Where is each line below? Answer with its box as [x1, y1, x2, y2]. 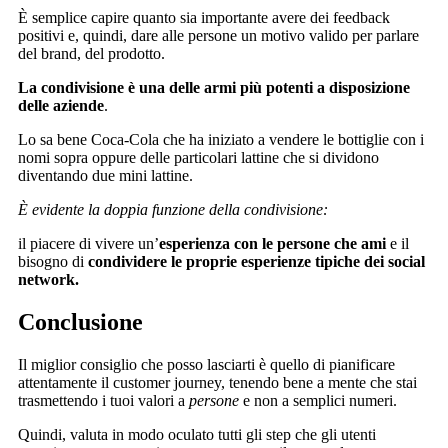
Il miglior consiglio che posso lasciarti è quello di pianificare [18, 355, 395, 373]
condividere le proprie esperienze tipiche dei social [88, 252, 425, 270]
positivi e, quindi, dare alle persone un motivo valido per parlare [18, 26, 419, 44]
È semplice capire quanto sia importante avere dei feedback [18, 8, 390, 26]
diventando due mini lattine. [18, 166, 193, 184]
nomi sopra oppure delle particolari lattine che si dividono [18, 148, 379, 166]
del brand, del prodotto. [18, 44, 169, 62]
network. [18, 270, 79, 288]
